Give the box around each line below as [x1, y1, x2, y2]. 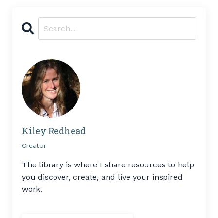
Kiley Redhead [22, 125, 86, 137]
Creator [22, 142, 46, 150]
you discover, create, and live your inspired [22, 172, 182, 182]
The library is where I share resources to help [22, 160, 194, 170]
